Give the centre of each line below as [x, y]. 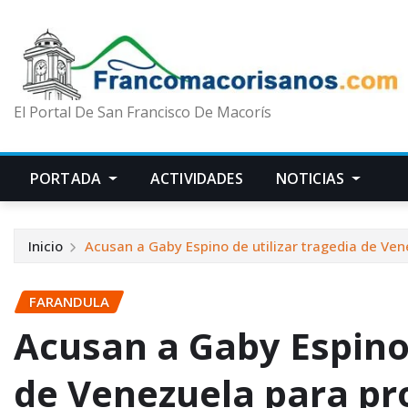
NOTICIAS [312, 179]
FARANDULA [69, 302]
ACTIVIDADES [196, 179]
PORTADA [68, 179]
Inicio [46, 246]
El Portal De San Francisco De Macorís [143, 112]
